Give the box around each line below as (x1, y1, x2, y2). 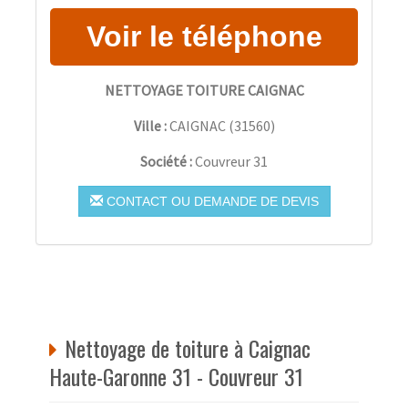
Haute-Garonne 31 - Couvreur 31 (49, 359, 303, 393)
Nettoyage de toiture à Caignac (65, 331, 311, 364)
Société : (140, 151, 195, 170)
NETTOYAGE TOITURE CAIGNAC (104, 80, 304, 99)
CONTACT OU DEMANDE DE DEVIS (102, 193, 319, 209)
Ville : (133, 116, 167, 135)
